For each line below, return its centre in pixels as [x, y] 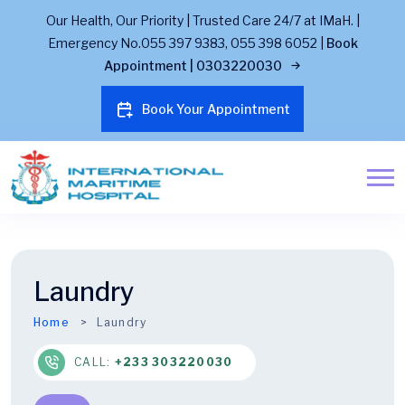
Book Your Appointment [216, 109]
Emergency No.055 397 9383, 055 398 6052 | [187, 43]
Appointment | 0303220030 [194, 66]
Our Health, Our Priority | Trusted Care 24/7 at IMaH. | [202, 20]
